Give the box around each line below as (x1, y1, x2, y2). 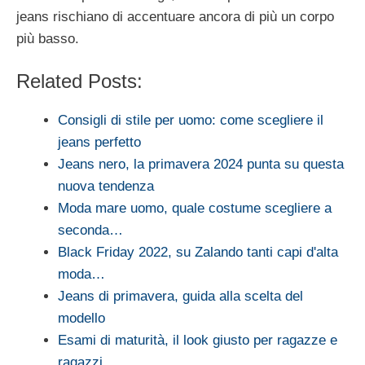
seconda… (58, 222, 123, 239)
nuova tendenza (58, 178, 154, 195)
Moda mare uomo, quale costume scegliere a (58, 200, 332, 217)
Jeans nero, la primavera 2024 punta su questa (58, 156, 344, 173)
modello (58, 310, 109, 327)
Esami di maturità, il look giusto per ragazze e (58, 332, 337, 349)
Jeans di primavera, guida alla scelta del (58, 288, 303, 305)
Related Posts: (16, 70, 143, 93)
